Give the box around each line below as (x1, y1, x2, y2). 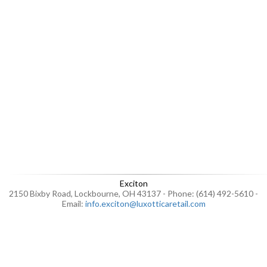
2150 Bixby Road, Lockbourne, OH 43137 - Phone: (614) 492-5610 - (9, 188, 258, 198)
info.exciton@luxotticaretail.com (85, 198, 206, 209)
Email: (61, 198, 85, 209)
